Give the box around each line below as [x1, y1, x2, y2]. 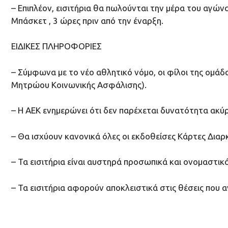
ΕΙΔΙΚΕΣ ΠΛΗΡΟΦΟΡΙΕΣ [11, 41, 102, 51]
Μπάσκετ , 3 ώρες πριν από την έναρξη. [11, 15, 163, 25]
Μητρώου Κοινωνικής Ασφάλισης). [11, 79, 147, 90]
